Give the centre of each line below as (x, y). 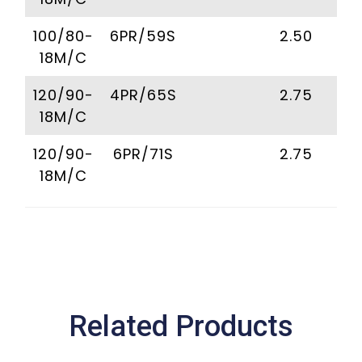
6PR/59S (143, 36)
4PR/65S (143, 95)
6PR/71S (143, 154)
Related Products (181, 326)
